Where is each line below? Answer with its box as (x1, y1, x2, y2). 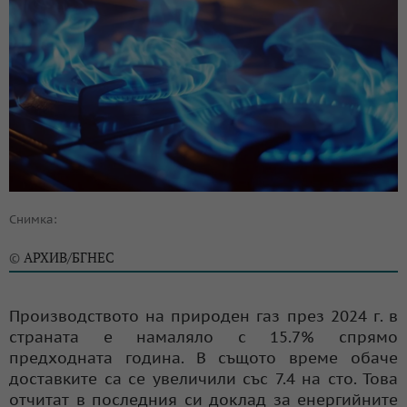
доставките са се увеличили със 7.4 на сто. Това (9, 368, 398, 389)
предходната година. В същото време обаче (9, 347, 398, 368)
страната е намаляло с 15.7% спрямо (9, 326, 398, 347)
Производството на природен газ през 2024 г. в (9, 305, 398, 326)
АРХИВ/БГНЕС (24, 247, 114, 266)
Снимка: (9, 211, 57, 227)
